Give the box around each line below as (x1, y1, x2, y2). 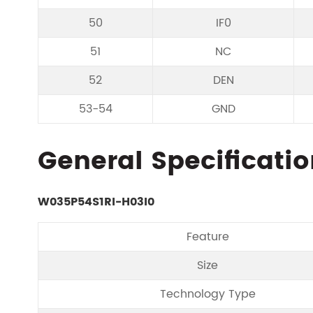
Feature (186, 228, 229, 246)
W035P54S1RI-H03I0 (37, 193, 154, 211)
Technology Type (159, 285, 256, 303)
